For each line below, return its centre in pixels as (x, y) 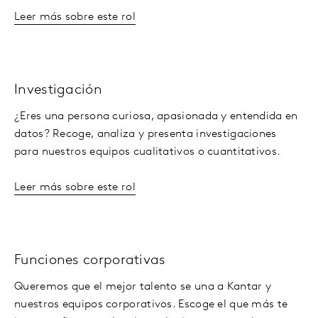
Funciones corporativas (90, 260)
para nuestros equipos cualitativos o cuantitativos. (148, 152)
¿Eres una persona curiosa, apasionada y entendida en (156, 116)
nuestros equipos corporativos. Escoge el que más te (151, 304)
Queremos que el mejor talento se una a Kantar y (143, 286)
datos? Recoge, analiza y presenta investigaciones (146, 134)
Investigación (58, 90)
